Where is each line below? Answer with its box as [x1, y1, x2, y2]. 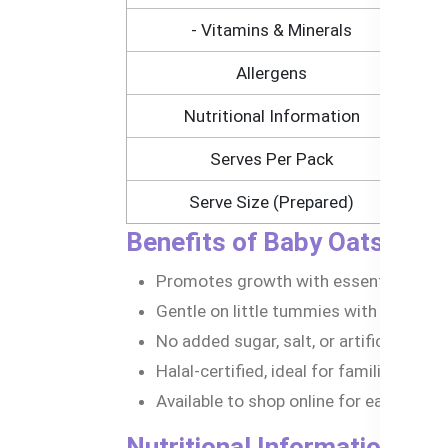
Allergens [236, 63, 307, 84]
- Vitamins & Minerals [191, 20, 352, 41]
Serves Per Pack [209, 149, 334, 170]
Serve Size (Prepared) [189, 192, 354, 213]
